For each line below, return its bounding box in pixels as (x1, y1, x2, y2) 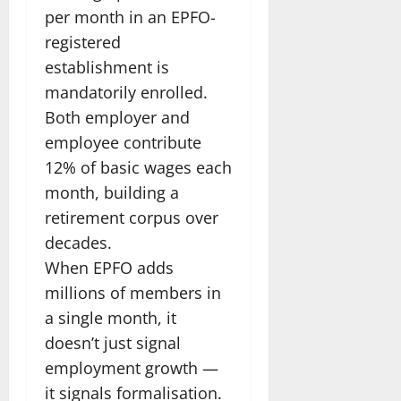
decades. (45, 231, 112, 253)
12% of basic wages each (45, 156, 232, 178)
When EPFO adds (45, 256, 174, 278)
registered (45, 30, 121, 53)
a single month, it (45, 306, 176, 328)
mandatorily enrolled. (45, 81, 208, 103)
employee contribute (45, 131, 201, 153)
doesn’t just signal (45, 331, 181, 354)
